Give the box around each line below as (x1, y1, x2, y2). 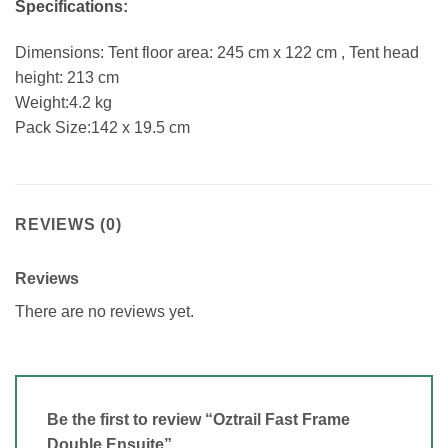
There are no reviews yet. (15, 303, 194, 321)
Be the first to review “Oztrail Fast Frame (47, 411, 350, 429)
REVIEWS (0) (15, 216, 122, 234)
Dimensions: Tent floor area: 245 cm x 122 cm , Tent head (15, 43, 419, 61)
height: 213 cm (15, 68, 119, 86)
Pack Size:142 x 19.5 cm (15, 118, 190, 136)
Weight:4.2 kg (15, 93, 112, 111)
